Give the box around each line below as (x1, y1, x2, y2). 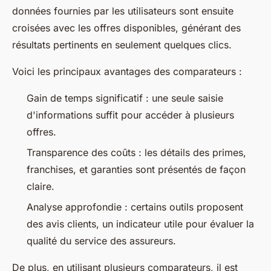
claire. (27, 180, 54, 192)
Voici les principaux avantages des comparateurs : (12, 65, 242, 77)
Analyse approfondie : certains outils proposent (27, 201, 243, 214)
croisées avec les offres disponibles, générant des (12, 21, 241, 34)
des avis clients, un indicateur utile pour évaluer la (27, 218, 254, 230)
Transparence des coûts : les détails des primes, (27, 146, 246, 158)
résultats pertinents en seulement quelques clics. (12, 38, 232, 51)
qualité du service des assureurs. (27, 235, 176, 247)
